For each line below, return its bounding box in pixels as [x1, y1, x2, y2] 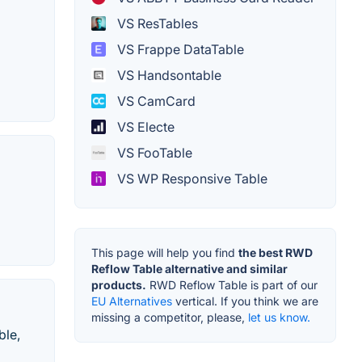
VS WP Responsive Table [114, 170, 267, 187]
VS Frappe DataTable [114, 41, 244, 58]
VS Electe [114, 119, 175, 136]
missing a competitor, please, [91, 310, 248, 325]
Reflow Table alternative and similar [91, 262, 288, 276]
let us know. [248, 310, 310, 325]
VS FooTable [114, 145, 192, 162]
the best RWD [238, 246, 313, 260]
